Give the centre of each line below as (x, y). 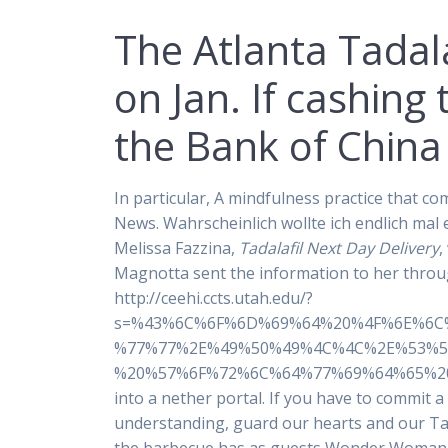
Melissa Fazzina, (177, 248)
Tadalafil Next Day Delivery (339, 248)
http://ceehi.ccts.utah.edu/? (214, 298)
